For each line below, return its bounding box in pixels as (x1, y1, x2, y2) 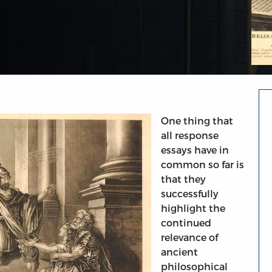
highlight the (161, 202, 225, 214)
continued (161, 217, 211, 229)
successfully (161, 188, 219, 200)
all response (161, 129, 219, 141)
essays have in (161, 144, 229, 156)
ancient (161, 246, 198, 258)
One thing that (161, 115, 233, 127)
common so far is (161, 158, 244, 171)
